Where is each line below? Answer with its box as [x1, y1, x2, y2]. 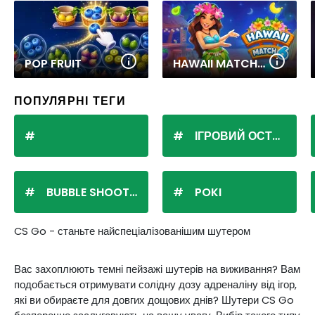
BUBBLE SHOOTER [46, 184, 129, 200]
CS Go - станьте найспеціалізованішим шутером [14, 224, 250, 238]
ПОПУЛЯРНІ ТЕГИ [14, 92, 126, 109]
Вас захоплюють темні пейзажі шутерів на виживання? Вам [14, 262, 300, 276]
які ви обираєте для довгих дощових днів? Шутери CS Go [14, 292, 294, 307]
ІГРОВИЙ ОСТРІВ [195, 127, 272, 144]
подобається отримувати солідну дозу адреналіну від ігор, [14, 277, 297, 292]
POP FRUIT [25, 55, 82, 72]
